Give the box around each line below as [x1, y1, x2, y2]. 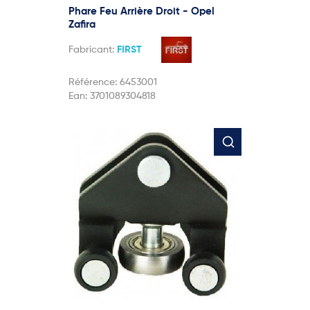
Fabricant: [69, 44, 117, 55]
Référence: [69, 77, 120, 87]
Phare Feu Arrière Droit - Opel [69, 6, 215, 17]
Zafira [69, 19, 95, 30]
